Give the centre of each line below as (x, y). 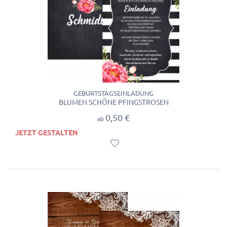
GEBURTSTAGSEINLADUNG (113, 93)
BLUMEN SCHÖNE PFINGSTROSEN (113, 102)
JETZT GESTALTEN (47, 133)
